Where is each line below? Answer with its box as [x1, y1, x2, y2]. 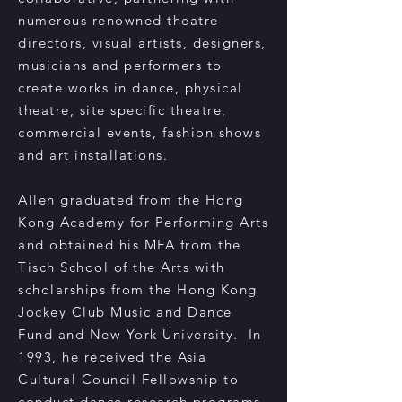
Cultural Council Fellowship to [18, 371, 239, 388]
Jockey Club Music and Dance [18, 303, 232, 320]
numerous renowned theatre [18, 12, 219, 29]
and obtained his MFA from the [18, 236, 241, 253]
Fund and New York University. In [18, 326, 262, 343]
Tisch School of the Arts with [18, 258, 225, 275]
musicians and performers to [18, 57, 223, 74]
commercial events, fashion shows [18, 124, 261, 141]
